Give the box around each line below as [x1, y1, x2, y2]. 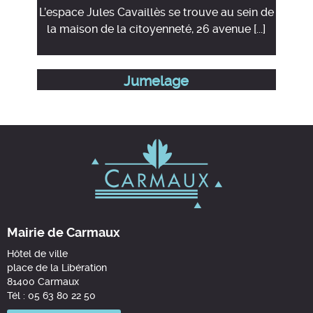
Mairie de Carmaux [7, 225, 120, 240]
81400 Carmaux [7, 276, 79, 287]
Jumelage [124, 73, 189, 89]
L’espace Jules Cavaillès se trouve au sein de [38, 6, 274, 19]
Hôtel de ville [7, 248, 68, 259]
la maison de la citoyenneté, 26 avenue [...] [47, 22, 266, 36]
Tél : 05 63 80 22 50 [7, 290, 96, 301]
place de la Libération [7, 262, 107, 273]
